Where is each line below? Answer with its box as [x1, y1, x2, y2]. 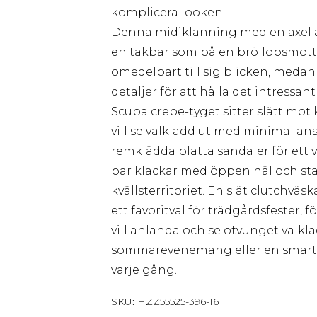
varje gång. [111, 263, 177, 277]
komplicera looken [111, 6, 223, 19]
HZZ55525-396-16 [137, 295, 219, 308]
